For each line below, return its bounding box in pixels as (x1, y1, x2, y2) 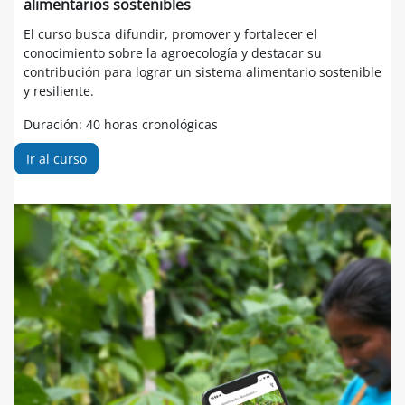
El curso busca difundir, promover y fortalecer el (24, 25, 317, 43)
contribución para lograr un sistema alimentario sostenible (24, 63, 381, 81)
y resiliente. (24, 82, 94, 100)
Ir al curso (26, 150, 87, 168)
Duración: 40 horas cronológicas (24, 116, 218, 134)
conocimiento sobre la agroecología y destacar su (24, 44, 322, 62)
